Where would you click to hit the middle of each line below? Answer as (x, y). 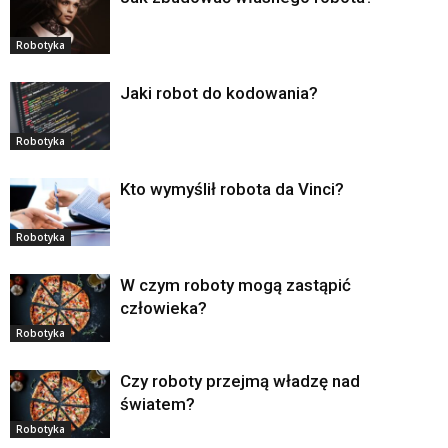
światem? (157, 403)
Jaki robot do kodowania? (219, 92)
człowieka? (163, 307)
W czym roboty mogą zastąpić (235, 284)
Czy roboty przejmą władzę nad (240, 380)
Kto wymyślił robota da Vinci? (232, 188)
